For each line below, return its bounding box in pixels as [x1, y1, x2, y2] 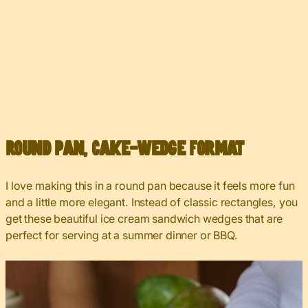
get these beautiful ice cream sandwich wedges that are [5, 212, 283, 226]
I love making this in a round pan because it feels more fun [5, 179, 295, 193]
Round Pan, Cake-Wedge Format [5, 141, 244, 159]
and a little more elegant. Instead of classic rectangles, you [5, 195, 298, 210]
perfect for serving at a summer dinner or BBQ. [5, 228, 238, 243]
